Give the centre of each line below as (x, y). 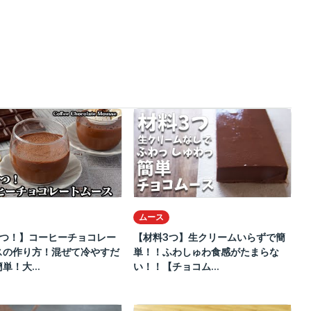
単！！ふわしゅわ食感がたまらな (206, 252)
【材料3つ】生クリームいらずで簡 (209, 237)
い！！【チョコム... (176, 267)
